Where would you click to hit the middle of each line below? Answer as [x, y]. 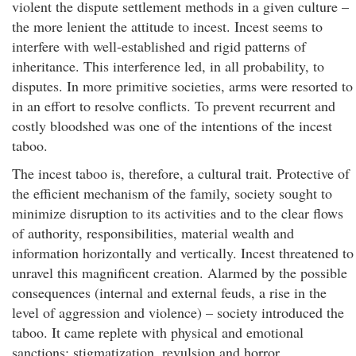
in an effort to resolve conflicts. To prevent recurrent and [174, 106]
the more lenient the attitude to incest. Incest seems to [167, 26]
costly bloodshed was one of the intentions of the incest [172, 126]
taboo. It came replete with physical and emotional [158, 332]
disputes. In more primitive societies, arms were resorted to [182, 86]
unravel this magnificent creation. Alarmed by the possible [180, 273]
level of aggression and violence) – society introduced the [178, 312]
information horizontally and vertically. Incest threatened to [183, 253]
